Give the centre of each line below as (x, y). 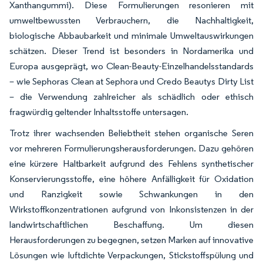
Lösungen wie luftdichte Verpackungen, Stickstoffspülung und (131, 255)
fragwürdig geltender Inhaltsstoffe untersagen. (99, 112)
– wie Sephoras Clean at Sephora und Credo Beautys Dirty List (131, 81)
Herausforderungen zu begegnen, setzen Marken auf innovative (131, 240)
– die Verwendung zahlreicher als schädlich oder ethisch (131, 96)
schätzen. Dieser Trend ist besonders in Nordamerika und (131, 50)
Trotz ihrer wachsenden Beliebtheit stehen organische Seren (131, 133)
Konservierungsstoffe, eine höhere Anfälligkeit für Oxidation (131, 178)
